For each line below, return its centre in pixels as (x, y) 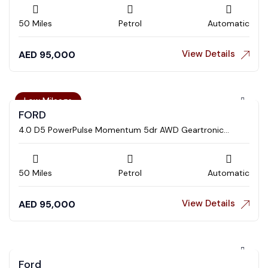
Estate (31, 138)
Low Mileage (48, 100)
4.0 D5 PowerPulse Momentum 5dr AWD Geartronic (121, 130)
